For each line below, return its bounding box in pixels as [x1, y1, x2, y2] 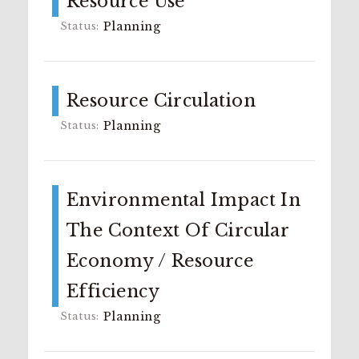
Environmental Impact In [67, 189, 301, 211]
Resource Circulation [67, 90, 256, 111]
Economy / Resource [67, 250, 254, 272]
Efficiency [67, 280, 160, 302]
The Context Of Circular [67, 220, 290, 241]
